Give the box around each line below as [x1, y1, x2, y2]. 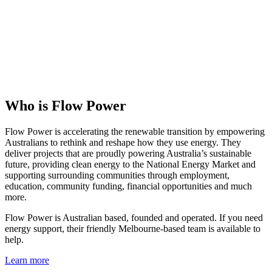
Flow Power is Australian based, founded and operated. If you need [5, 212, 263, 223]
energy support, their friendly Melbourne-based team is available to [5, 223, 260, 234]
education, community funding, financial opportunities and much [5, 180, 252, 191]
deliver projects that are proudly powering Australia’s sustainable [5, 148, 251, 158]
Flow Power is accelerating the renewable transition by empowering [5, 126, 265, 137]
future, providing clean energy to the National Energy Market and [5, 158, 256, 169]
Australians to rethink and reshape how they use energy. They [5, 137, 241, 148]
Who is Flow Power [5, 98, 126, 114]
